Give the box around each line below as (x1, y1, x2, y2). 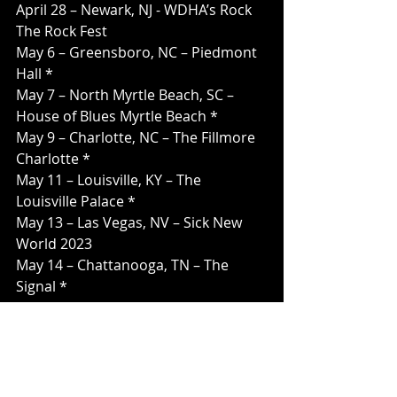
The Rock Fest (16, 21, 107, 42)
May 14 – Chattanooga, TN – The (16, 255, 232, 276)
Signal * (16, 276, 67, 297)
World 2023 (16, 234, 92, 254)
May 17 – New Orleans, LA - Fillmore (16, 340, 254, 361)
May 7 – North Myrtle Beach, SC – (16, 85, 237, 105)
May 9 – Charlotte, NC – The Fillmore (16, 128, 259, 148)
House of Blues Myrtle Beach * (16, 106, 218, 127)
